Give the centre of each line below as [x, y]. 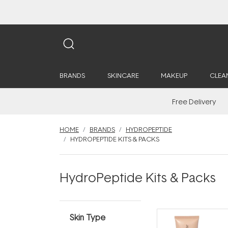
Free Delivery [194, 102]
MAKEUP [174, 75]
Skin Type [88, 217]
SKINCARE [123, 75]
